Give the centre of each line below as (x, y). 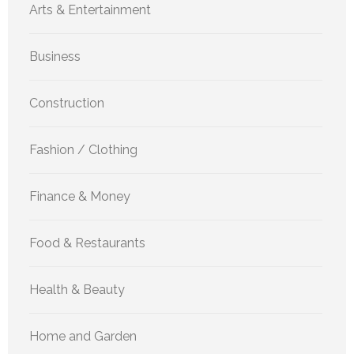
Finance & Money (80, 197)
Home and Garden (83, 337)
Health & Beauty (77, 290)
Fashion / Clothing (83, 150)
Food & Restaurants (87, 243)
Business (55, 57)
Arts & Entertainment (90, 10)
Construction (67, 104)
